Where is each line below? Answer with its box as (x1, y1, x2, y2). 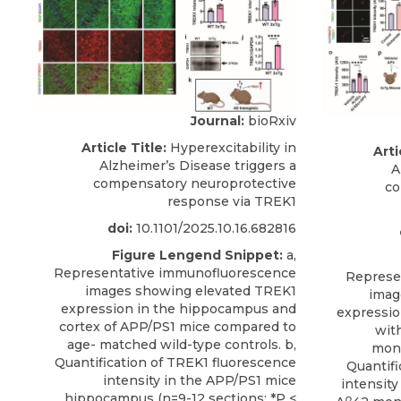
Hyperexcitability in (166, 139, 296, 156)
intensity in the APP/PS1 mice (103, 371, 296, 388)
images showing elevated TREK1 (85, 282, 296, 299)
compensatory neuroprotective (93, 175, 296, 192)
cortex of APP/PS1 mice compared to (59, 318, 296, 335)
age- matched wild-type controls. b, (67, 336, 296, 353)
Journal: (191, 112, 244, 129)
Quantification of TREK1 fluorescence (55, 354, 296, 371)
